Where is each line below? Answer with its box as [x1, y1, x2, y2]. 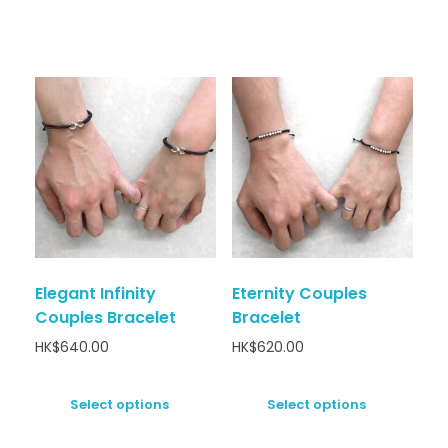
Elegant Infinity [35, 282, 156, 306]
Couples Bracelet [35, 306, 176, 330]
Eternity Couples [231, 282, 367, 306]
